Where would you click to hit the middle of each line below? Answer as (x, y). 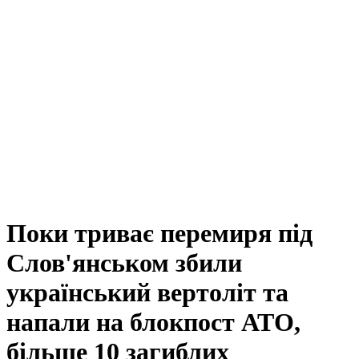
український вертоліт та (147, 293)
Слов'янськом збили (124, 263)
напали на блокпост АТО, (153, 323)
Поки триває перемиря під (159, 234)
